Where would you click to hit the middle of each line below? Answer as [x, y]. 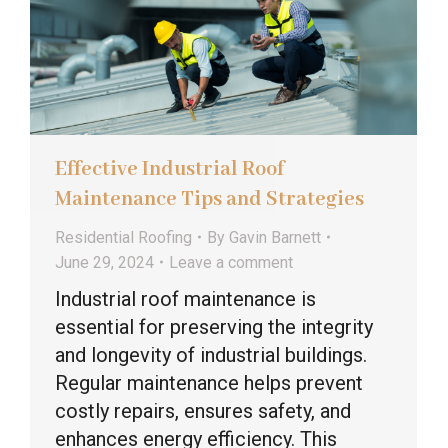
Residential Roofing [123, 237]
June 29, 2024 [104, 262]
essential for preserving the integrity [214, 326]
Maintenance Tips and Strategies [209, 199]
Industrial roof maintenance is [185, 298]
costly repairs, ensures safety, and [203, 410]
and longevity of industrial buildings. [211, 354]
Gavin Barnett [275, 237]
